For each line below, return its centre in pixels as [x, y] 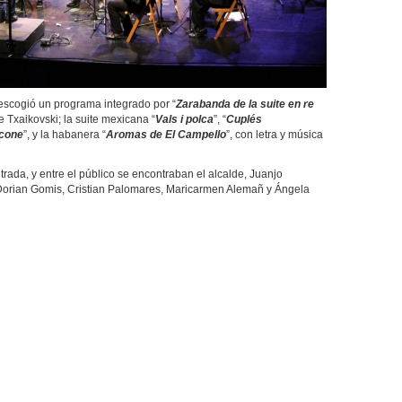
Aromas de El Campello [166, 135]
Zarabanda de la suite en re [245, 104]
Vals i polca [184, 119]
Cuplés [244, 119]
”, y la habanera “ [65, 135]
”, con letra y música [275, 135]
